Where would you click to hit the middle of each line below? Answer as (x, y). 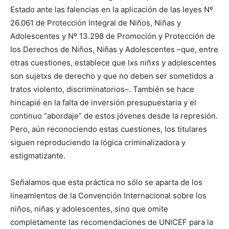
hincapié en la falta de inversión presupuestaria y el (103, 102)
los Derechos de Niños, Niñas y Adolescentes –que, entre (114, 49)
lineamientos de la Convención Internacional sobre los (108, 195)
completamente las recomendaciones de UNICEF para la (112, 222)
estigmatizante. (38, 155)
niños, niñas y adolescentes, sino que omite (89, 209)
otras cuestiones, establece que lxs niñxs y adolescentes (113, 62)
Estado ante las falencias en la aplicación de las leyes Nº (112, 9)
